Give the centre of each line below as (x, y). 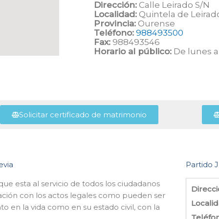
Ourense (155, 23)
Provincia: (115, 23)
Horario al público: (133, 51)
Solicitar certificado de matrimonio (83, 115)
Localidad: (115, 14)
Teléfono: (114, 33)
